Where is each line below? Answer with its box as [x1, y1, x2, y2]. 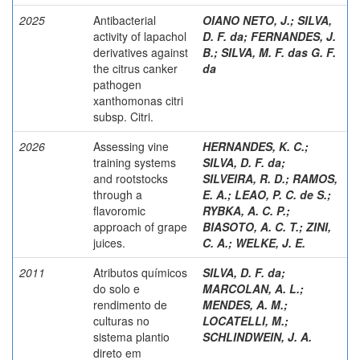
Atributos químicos [93, 264, 187, 280]
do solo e [93, 280, 140, 297]
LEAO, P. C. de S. [235, 186, 327, 202]
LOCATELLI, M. [202, 312, 284, 329]
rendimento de [93, 296, 167, 313]
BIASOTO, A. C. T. [202, 218, 299, 235]
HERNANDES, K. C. [202, 137, 305, 154]
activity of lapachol [93, 27, 186, 44]
